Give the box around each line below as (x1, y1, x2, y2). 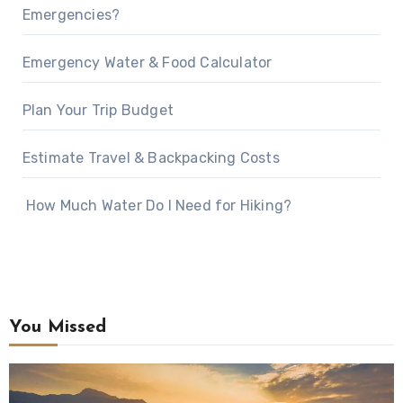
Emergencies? (22, 5, 121, 23)
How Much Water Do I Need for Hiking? (22, 196, 292, 214)
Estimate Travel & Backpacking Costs (22, 148, 280, 166)
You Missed (8, 318, 106, 336)
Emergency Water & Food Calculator (22, 53, 273, 71)
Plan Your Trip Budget (22, 101, 174, 119)
